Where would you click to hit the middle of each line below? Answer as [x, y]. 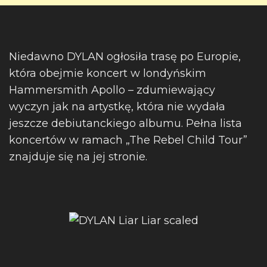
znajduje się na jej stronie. [78, 157]
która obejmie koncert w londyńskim [108, 73]
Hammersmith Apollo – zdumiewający [112, 90]
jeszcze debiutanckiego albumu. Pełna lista [125, 123]
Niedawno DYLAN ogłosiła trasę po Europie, [125, 57]
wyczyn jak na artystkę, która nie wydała [117, 107]
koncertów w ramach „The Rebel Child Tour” [128, 140]
